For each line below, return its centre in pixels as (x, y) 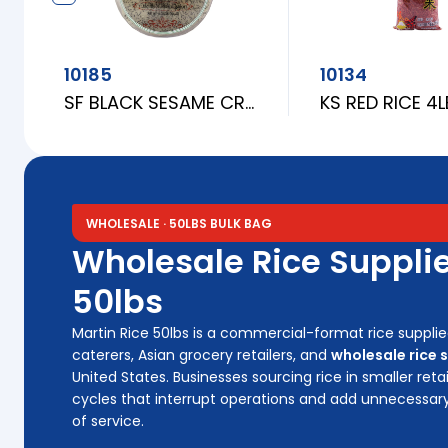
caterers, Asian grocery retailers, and (201, 355)
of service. (108, 421)
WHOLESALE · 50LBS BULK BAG (179, 224)
